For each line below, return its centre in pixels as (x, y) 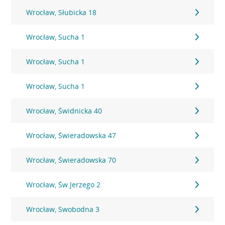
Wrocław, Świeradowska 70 (71, 160)
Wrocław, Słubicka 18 (62, 12)
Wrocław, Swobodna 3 (63, 209)
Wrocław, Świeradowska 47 (71, 135)
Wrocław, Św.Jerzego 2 (64, 185)
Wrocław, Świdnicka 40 (64, 111)
